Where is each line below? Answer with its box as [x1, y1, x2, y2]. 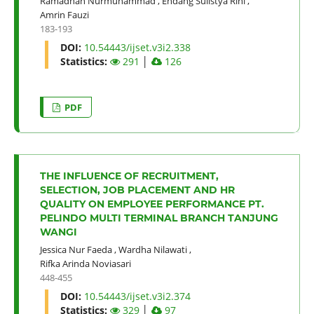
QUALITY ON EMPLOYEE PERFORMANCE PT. [39, 197, 264, 210]
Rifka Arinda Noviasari [39, 257, 131, 270]
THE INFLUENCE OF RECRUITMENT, [39, 169, 219, 182]
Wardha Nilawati [118, 243, 187, 256]
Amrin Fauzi [39, 8, 89, 21]
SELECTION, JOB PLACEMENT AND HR [39, 183, 235, 196]
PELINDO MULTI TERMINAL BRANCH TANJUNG [39, 211, 278, 224]
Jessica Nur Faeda [39, 243, 112, 256]
